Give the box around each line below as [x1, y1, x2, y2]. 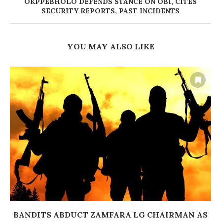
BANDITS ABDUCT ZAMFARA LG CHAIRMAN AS [13, 210, 208, 220]
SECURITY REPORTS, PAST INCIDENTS [41, 6, 180, 16]
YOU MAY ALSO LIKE [67, 41, 154, 52]
